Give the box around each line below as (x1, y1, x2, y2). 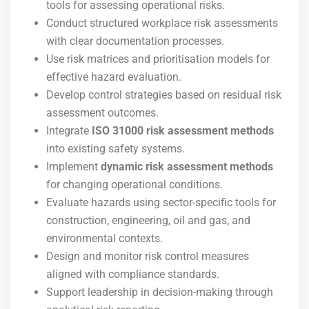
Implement (46, 160, 101, 173)
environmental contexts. (46, 232, 163, 245)
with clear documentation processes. (46, 34, 224, 48)
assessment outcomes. (46, 106, 159, 119)
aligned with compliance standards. (46, 268, 219, 281)
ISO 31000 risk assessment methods (92, 124, 274, 137)
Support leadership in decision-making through (46, 286, 273, 299)
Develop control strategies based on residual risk (46, 88, 281, 101)
